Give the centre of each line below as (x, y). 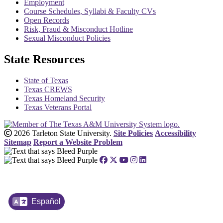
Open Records (47, 20)
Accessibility (175, 133)
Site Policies (133, 133)
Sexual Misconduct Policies (67, 38)
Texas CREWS (48, 90)
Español (46, 202)
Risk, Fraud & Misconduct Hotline (78, 29)
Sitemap (18, 142)
